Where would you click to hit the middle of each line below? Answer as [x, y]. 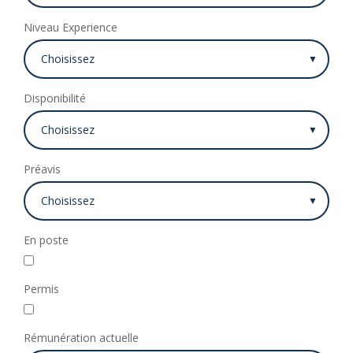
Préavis [42, 169]
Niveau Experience [71, 27]
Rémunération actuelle [81, 338]
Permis [41, 289]
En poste [46, 240]
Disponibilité [55, 98]
